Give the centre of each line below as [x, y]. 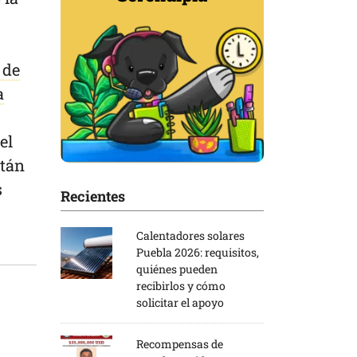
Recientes [93, 196]
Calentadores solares [190, 235]
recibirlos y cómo [181, 285]
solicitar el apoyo [180, 302]
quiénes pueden [177, 269]
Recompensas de [180, 343]
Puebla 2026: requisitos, [198, 252]
